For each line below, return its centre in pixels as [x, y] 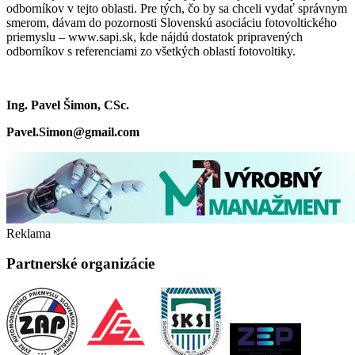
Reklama [29, 233]
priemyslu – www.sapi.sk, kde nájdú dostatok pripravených [155, 36]
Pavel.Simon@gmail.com [73, 132]
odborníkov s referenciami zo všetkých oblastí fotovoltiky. [151, 51]
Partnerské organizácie [80, 264]
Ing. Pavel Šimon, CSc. [68, 105]
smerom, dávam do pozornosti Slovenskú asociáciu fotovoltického [172, 22]
